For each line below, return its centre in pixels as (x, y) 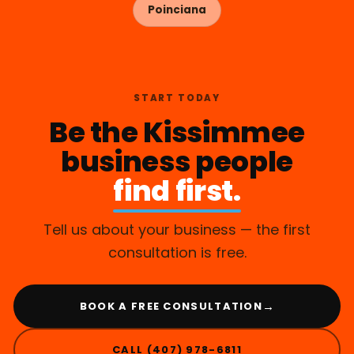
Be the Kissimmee (177, 133)
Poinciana (177, 10)
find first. (177, 191)
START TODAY (177, 98)
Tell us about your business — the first (177, 230)
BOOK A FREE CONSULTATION (171, 306)
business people (177, 162)
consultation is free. (177, 253)
